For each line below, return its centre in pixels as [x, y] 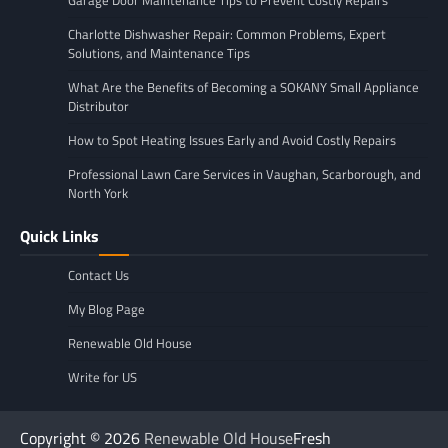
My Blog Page [106, 309]
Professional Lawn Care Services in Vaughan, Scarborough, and [244, 174]
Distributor [98, 106]
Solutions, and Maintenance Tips [159, 53]
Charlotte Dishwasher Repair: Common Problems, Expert [227, 34]
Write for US [102, 377]
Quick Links [59, 236]
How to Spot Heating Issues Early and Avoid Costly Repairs [232, 140]
